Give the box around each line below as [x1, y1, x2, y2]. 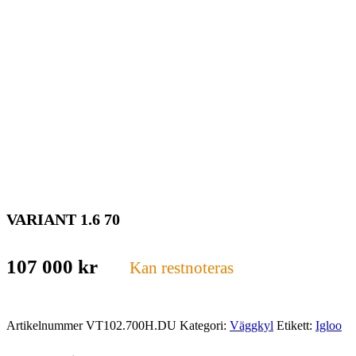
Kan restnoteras [130, 257, 234, 277]
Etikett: [277, 318, 315, 332]
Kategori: [180, 318, 230, 332]
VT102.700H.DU [86, 318, 176, 332]
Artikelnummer [6, 318, 86, 332]
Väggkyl [230, 318, 273, 332]
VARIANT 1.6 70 [6, 210, 120, 228]
